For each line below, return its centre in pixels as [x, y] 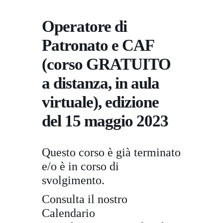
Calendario [68, 213]
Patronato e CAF [98, 45]
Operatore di [84, 26]
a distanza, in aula [101, 83]
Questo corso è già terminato [111, 152]
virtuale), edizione [100, 102]
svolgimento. [73, 180]
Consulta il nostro [85, 199]
